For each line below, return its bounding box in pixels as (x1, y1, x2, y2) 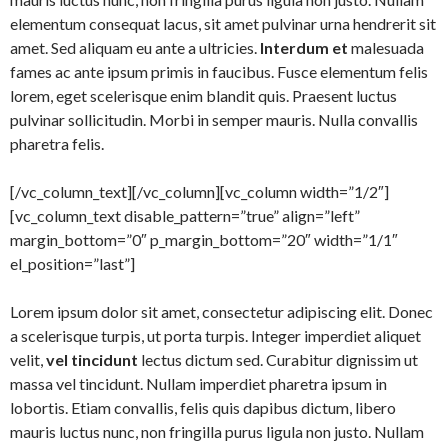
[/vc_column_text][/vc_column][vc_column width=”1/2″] (10, 182, 389, 201)
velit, (10, 350, 46, 369)
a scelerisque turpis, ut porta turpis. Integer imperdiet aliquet (10, 326, 421, 345)
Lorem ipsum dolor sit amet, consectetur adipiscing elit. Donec (10, 302, 433, 321)
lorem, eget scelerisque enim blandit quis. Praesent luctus (10, 86, 397, 105)
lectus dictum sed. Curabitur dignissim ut (138, 350, 418, 369)
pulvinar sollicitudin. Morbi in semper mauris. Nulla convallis (10, 110, 418, 129)
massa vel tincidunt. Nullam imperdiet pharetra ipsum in (10, 374, 387, 393)
